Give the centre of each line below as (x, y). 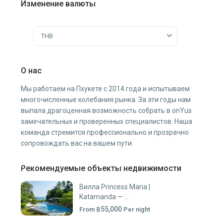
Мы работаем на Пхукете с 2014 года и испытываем (105, 88)
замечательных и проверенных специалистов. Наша (107, 121)
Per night (137, 209)
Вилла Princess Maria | (115, 187)
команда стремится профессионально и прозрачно (105, 132)
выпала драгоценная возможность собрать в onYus (106, 110)
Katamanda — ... (104, 196)
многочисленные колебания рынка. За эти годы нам (106, 99)
